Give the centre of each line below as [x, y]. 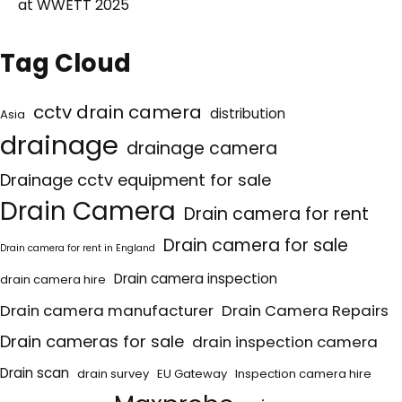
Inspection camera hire [303, 374]
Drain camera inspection [196, 279]
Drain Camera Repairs [305, 311]
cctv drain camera [118, 113]
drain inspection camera [285, 342]
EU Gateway [192, 374]
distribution [248, 114]
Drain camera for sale [256, 246]
